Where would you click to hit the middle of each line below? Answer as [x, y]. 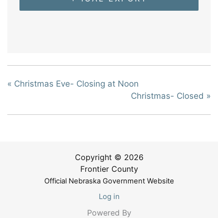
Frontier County [109, 169]
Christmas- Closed [169, 96]
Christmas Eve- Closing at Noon [75, 84]
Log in [109, 197]
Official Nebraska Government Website [109, 181]
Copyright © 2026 [109, 157]
